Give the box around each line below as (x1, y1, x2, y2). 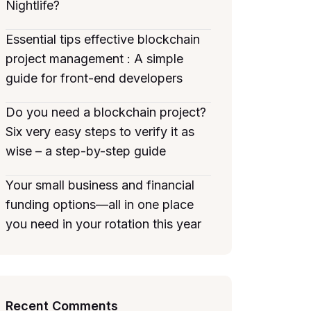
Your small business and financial (6, 178, 194, 192)
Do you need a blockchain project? (6, 105, 206, 119)
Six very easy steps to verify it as (6, 124, 194, 139)
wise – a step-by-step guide (6, 144, 166, 158)
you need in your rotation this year (6, 217, 201, 231)
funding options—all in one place (6, 197, 194, 212)
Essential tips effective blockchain (6, 32, 200, 47)
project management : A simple (6, 51, 183, 66)
